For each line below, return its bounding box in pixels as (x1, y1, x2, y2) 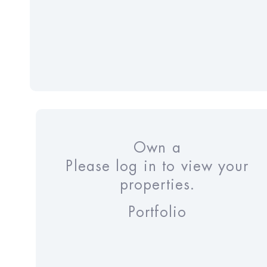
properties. (119, 178, 195, 193)
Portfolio (128, 204, 187, 219)
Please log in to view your (66, 159, 249, 174)
